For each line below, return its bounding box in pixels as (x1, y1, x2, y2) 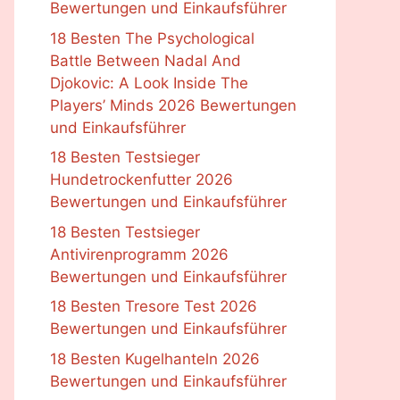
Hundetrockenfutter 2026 (50, 171, 233, 188)
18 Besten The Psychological (50, 29, 254, 47)
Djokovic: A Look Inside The (50, 73, 248, 92)
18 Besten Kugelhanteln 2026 (50, 349, 260, 368)
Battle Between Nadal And (50, 51, 241, 70)
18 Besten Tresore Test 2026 (50, 297, 257, 315)
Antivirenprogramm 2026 (50, 245, 229, 263)
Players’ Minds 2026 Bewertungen (50, 96, 296, 114)
